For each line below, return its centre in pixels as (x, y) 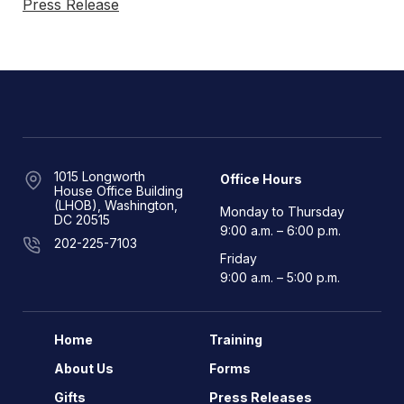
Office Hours (261, 179)
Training (236, 340)
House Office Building (119, 191)
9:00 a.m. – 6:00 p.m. (280, 230)
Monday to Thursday (282, 211)
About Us (84, 368)
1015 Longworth (100, 176)
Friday (238, 258)
